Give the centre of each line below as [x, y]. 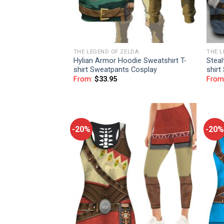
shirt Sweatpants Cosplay [115, 69]
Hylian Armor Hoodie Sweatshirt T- [130, 60]
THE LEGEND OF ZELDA [106, 52]
